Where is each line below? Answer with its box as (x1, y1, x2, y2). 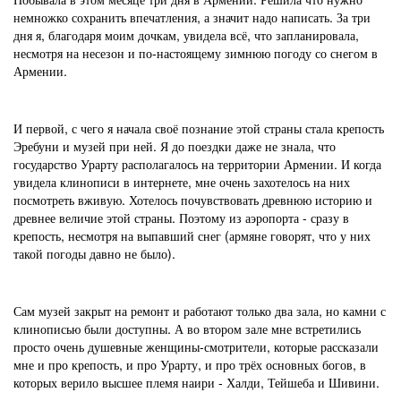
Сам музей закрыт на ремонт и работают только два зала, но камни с (13, 302, 386, 320)
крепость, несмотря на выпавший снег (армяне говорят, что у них (13, 226, 371, 244)
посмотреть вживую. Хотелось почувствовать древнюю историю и (13, 191, 372, 209)
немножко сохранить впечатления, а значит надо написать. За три (13, 8, 371, 26)
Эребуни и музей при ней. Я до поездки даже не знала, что (13, 137, 336, 155)
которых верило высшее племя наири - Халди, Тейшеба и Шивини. (13, 373, 380, 391)
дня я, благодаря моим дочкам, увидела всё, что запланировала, (13, 26, 359, 44)
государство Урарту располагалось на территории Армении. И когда (13, 155, 381, 173)
